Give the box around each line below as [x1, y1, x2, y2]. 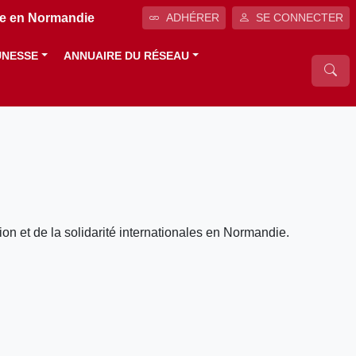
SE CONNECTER [256, 11, 343, 24]
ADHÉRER [166, 11, 219, 24]
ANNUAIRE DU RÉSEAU [64, 50, 190, 62]
